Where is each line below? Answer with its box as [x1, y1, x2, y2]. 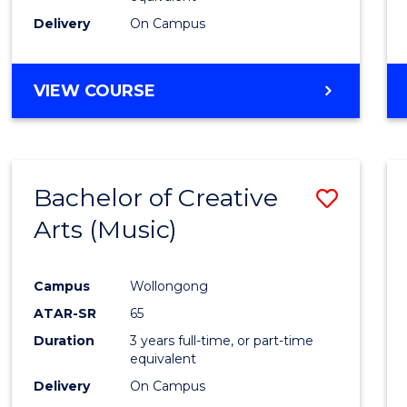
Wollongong [130, 277, 209, 294]
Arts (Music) [34, 213, 178, 244]
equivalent [130, 350, 197, 367]
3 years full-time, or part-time [130, 332, 314, 349]
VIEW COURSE [34, 80, 156, 101]
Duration [34, 332, 95, 349]
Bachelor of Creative [34, 182, 279, 213]
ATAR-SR [34, 304, 97, 322]
